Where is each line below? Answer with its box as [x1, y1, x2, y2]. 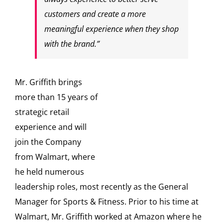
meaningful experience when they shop [44, 23, 179, 34]
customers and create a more [44, 8, 146, 19]
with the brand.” [44, 38, 100, 49]
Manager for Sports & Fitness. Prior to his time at [14, 196, 199, 207]
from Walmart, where [14, 151, 95, 162]
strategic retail [14, 106, 69, 117]
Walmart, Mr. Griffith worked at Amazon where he [14, 211, 202, 222]
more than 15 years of [14, 91, 98, 103]
